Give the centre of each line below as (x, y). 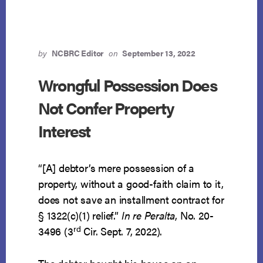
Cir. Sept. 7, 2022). (122, 231)
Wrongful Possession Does (127, 85)
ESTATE (192, 36)
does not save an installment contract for (131, 200)
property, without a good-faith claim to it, (131, 184)
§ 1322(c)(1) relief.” (80, 215)
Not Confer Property (106, 108)
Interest (64, 131)
